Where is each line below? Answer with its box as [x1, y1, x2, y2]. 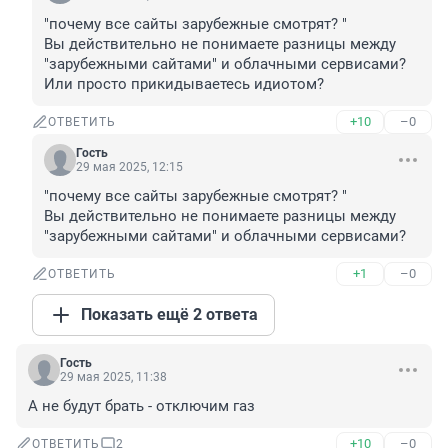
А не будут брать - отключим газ [28, 397, 255, 416]
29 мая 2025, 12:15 [76, 160, 183, 175]
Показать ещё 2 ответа [81, 305, 258, 325]
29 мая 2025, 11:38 [60, 370, 167, 385]
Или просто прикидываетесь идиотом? [44, 75, 324, 94]
